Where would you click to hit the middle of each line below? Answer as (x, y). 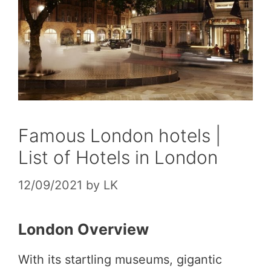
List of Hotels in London (118, 157)
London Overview (83, 229)
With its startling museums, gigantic (120, 259)
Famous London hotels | (119, 135)
